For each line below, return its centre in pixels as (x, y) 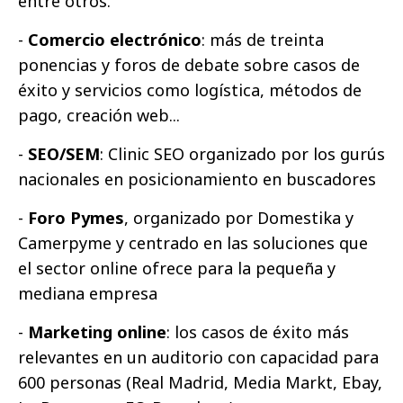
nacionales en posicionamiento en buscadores (197, 179)
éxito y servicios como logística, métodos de (190, 90)
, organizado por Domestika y (239, 217)
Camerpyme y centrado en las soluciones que (193, 242)
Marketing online (97, 331)
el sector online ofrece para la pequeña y (177, 268)
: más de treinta (263, 39)
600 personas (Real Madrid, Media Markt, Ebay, (200, 382)
